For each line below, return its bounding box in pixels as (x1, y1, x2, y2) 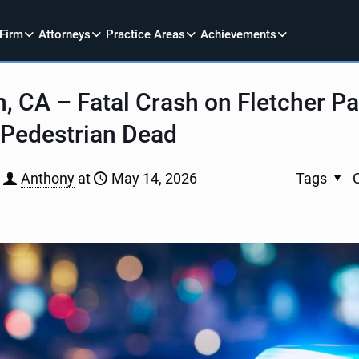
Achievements (200, 26, 277, 42)
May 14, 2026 (111, 170, 197, 188)
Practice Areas (106, 26, 186, 42)
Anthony (20, 170, 75, 188)
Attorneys (38, 26, 91, 42)
